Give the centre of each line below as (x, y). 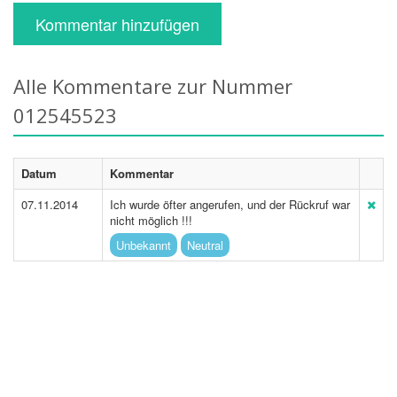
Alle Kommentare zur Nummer (153, 86)
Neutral (205, 245)
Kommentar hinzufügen (117, 24)
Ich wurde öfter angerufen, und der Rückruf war (230, 204)
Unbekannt (144, 245)
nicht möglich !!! (151, 220)
